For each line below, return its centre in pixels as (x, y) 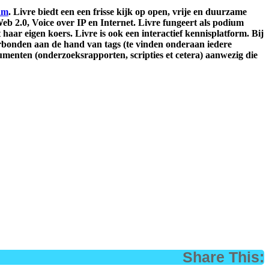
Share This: (223, 257)
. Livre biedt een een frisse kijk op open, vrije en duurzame (128, 11)
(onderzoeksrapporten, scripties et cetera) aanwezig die (145, 55)
